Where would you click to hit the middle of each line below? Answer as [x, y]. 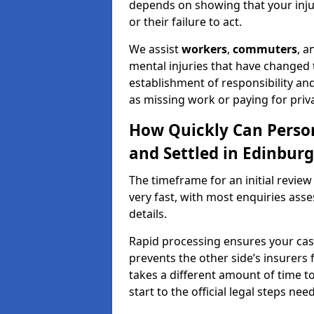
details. [148, 214]
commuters [265, 49]
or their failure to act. [185, 22]
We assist [155, 49]
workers [204, 49]
